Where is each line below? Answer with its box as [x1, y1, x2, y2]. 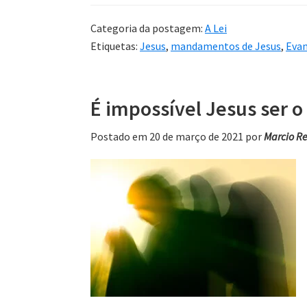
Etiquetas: [90, 38, 140, 53]
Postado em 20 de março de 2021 [90, 129, 243, 143]
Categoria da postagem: [90, 21, 205, 35]
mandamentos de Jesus [171, 38, 281, 53]
